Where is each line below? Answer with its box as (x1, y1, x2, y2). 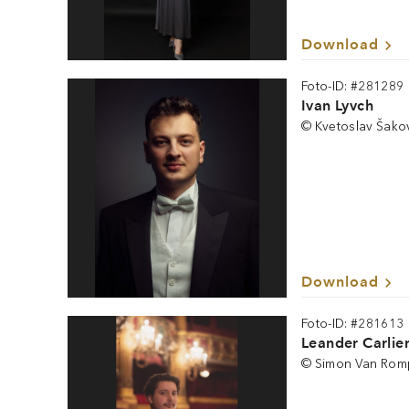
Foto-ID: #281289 (301, 79, 404, 94)
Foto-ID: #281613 (301, 316, 404, 331)
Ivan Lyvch (301, 97, 373, 114)
